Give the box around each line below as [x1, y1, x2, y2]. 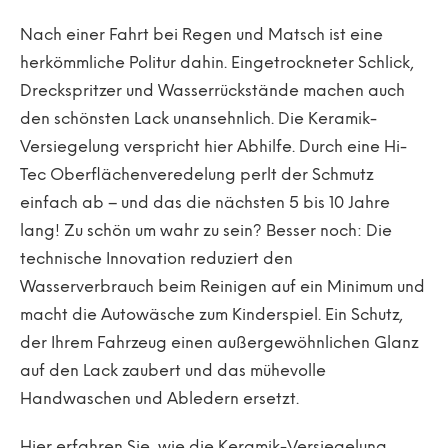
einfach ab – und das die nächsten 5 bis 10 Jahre [20, 195, 390, 212]
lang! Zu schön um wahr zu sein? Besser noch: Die [20, 223, 392, 240]
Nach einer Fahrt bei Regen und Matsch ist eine [20, 27, 383, 44]
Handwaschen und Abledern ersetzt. [20, 391, 299, 408]
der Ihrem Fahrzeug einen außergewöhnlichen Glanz [20, 335, 419, 352]
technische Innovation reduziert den [20, 251, 293, 268]
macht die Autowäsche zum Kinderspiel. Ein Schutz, [20, 307, 403, 324]
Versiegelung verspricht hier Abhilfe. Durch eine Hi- [20, 139, 407, 156]
